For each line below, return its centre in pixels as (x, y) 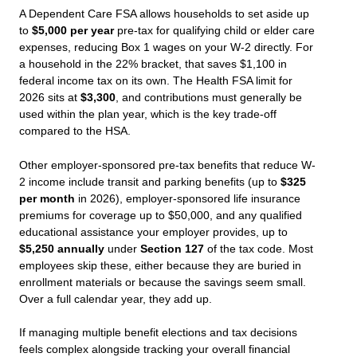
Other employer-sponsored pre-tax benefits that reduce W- (167, 165)
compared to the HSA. (75, 131)
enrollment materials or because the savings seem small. (163, 282)
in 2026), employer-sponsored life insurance (188, 198)
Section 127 (172, 249)
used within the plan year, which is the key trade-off (148, 114)
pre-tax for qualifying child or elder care (214, 30)
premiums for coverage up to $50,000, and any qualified (161, 215)
